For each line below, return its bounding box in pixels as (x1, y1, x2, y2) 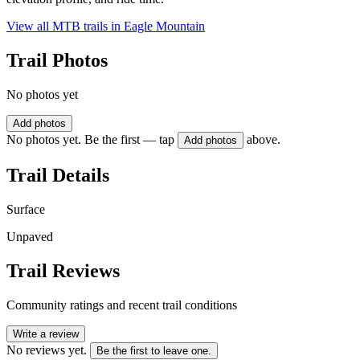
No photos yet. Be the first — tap (6, 133, 174, 147)
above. (247, 133, 280, 147)
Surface (6, 202, 45, 216)
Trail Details (6, 164, 109, 186)
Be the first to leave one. (96, 344, 211, 357)
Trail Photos (6, 50, 108, 72)
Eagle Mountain (124, 19, 205, 34)
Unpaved (6, 229, 53, 243)
